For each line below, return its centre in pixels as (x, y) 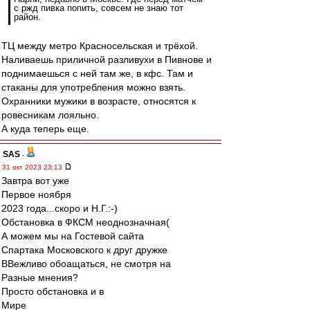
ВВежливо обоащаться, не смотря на (86, 264)
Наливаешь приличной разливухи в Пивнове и (107, 60)
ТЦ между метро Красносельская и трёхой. (100, 46)
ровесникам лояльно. (50, 115)
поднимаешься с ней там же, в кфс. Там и (97, 73)
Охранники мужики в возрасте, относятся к (99, 101)
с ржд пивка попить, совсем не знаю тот (99, 8)
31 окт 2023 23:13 (33, 167)
